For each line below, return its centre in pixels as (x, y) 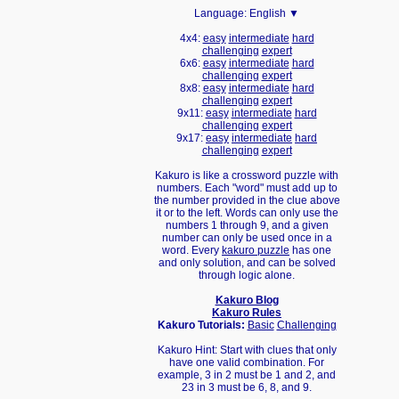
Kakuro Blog (247, 300)
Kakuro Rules (247, 313)
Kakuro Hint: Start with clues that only (247, 350)
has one (310, 250)
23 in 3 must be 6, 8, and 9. (247, 387)
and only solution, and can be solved (247, 263)
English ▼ (274, 13)
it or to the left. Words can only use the (247, 213)
